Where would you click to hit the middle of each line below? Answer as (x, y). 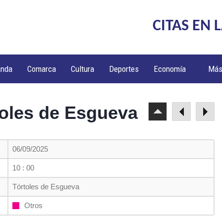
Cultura (83, 69)
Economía (170, 69)
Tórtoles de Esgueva (46, 187)
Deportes (124, 69)
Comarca (42, 69)
